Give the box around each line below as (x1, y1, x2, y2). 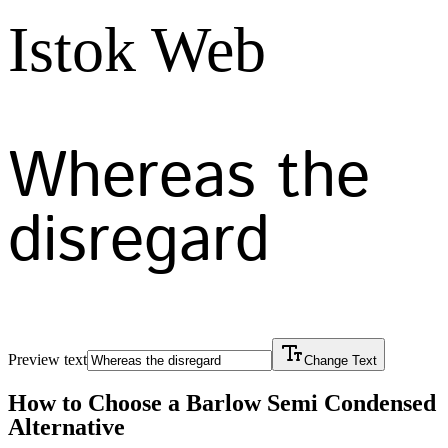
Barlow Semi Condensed (186, 389, 436, 416)
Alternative (8, 413, 125, 440)
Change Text (304, 353, 377, 369)
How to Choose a (8, 389, 186, 416)
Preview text (8, 351, 87, 369)
